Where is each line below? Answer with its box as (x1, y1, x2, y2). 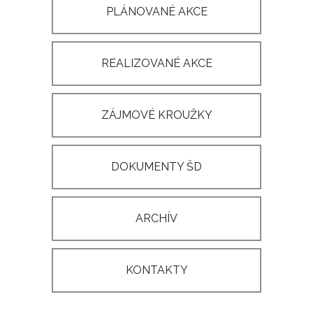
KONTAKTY (125, 263, 188, 277)
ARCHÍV (136, 212, 177, 225)
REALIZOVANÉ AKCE (101, 57, 212, 70)
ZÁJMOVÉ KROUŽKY (101, 108, 212, 122)
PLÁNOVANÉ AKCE (105, 5, 208, 18)
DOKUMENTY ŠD (111, 160, 202, 173)
